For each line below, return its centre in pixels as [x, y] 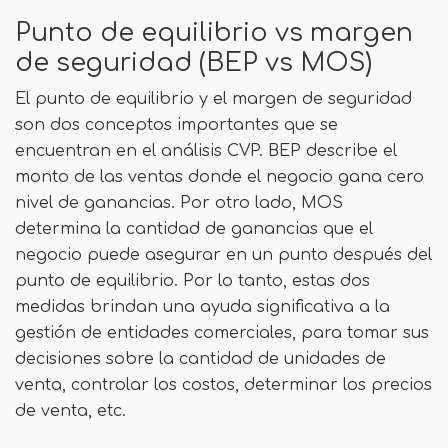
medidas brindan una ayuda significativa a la [202, 307]
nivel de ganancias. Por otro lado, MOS [179, 203]
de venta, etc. [70, 411]
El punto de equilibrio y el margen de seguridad [213, 99]
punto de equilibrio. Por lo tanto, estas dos [192, 281]
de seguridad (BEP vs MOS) [193, 63]
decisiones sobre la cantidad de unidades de [200, 359]
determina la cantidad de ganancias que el [194, 229]
